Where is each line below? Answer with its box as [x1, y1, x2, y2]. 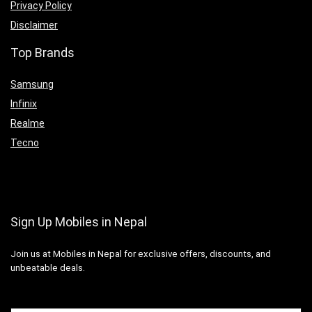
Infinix [10, 97, 37, 109]
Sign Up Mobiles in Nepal [10, 214, 147, 229]
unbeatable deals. [10, 262, 85, 273]
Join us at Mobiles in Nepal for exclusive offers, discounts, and [10, 248, 271, 259]
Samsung [10, 78, 54, 90]
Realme [10, 117, 45, 129]
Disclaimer [10, 19, 58, 31]
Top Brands [10, 45, 75, 60]
